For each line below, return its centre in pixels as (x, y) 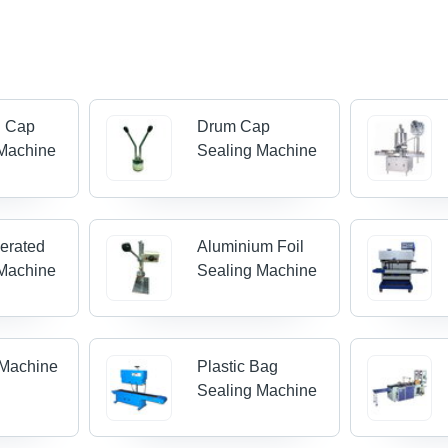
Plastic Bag (237, 366)
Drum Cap (233, 127)
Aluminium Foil (250, 247)
